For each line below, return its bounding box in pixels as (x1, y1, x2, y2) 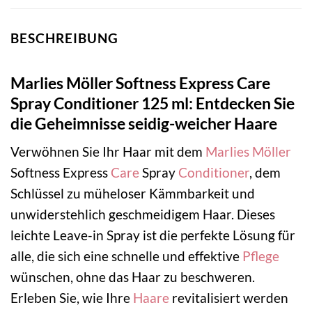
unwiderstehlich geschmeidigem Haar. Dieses (10, 206, 275, 223)
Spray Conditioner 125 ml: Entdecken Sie (10, 93, 295, 113)
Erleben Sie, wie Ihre (10, 290, 133, 306)
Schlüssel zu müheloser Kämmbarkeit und (10, 185, 255, 202)
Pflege (242, 248, 279, 265)
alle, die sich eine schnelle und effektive (10, 248, 242, 265)
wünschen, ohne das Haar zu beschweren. (10, 269, 255, 286)
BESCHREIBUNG (10, 30, 118, 47)
